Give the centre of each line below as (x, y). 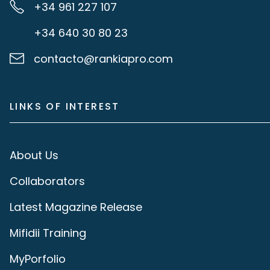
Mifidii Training (48, 233)
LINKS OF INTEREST (65, 106)
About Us (34, 155)
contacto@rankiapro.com (103, 58)
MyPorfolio (38, 259)
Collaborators (47, 181)
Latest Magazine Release (76, 207)
